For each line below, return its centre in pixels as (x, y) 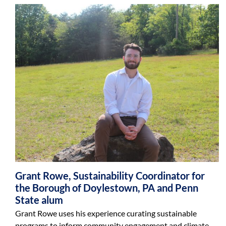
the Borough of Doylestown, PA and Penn (106, 188)
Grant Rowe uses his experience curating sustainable (106, 213)
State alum (39, 200)
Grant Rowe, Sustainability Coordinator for (110, 176)
